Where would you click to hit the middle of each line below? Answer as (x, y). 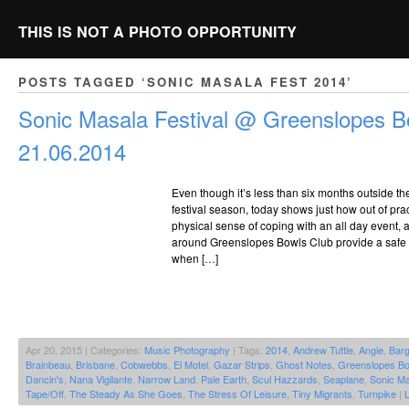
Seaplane (344, 379)
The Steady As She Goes (126, 394)
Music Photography (187, 350)
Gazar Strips (242, 365)
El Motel (191, 365)
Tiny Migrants (322, 394)
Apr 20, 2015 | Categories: (85, 350)
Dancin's (45, 379)
